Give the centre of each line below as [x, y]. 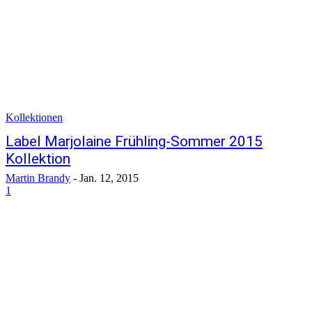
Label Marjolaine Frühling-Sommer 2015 [134, 141]
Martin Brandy [38, 178]
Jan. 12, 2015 [109, 178]
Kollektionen [34, 117]
